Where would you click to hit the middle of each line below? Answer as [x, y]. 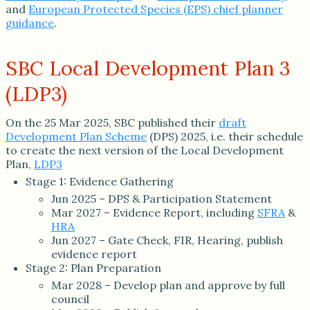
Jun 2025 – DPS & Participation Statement [161, 198]
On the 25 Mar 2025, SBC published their [112, 123]
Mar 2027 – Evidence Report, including [154, 212]
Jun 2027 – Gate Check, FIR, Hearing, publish [167, 240]
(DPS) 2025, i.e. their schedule [225, 137]
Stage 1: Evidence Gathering [99, 182]
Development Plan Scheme [76, 137]
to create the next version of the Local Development [145, 151]
